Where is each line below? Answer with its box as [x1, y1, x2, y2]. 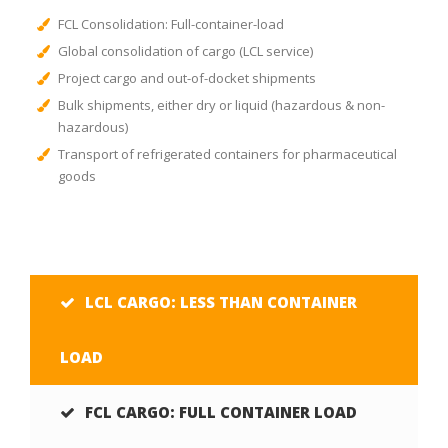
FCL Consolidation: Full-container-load [57, 15, 284, 33]
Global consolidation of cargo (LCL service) [57, 42, 313, 60]
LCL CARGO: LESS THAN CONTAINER [85, 292, 357, 312]
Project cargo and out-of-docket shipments [57, 69, 316, 87]
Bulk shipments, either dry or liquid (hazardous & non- [57, 96, 385, 114]
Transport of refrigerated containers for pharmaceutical [57, 145, 397, 163]
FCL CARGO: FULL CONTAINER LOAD [85, 402, 357, 422]
